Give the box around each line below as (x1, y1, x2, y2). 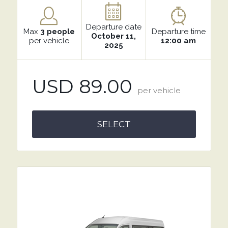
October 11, (91, 32, 136, 41)
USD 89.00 (32, 75, 132, 98)
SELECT (97, 119, 131, 129)
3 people (40, 27, 75, 36)
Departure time (151, 27, 206, 36)
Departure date (85, 22, 141, 32)
